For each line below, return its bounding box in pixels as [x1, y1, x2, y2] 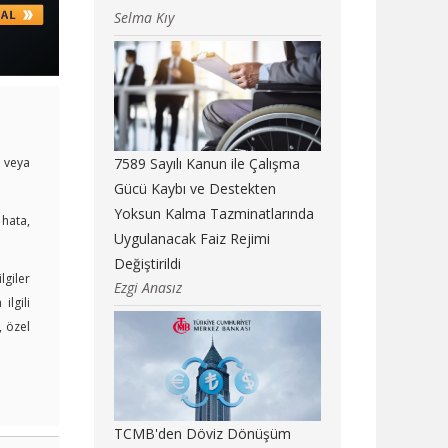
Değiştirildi [113, 254, 181, 274]
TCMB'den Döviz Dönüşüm [113, 424, 291, 444]
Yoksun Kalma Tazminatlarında [113, 204, 314, 224]
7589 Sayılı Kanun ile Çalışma [113, 154, 300, 174]
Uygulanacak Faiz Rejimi [113, 229, 270, 249]
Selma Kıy [113, 8, 174, 28]
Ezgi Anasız [113, 278, 182, 298]
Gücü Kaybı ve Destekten [113, 179, 276, 199]
